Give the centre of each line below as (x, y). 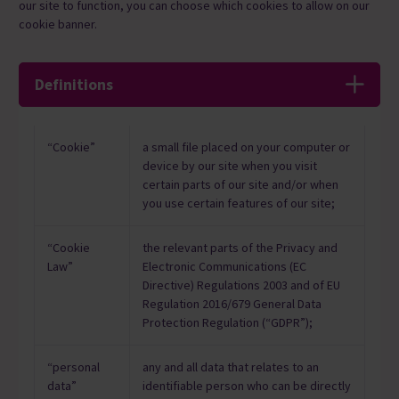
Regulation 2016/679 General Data (232, 304)
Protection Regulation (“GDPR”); (227, 323)
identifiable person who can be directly (246, 386)
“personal (73, 367)
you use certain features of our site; (238, 204)
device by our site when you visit (229, 166)
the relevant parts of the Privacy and (240, 248)
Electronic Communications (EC (224, 267)
